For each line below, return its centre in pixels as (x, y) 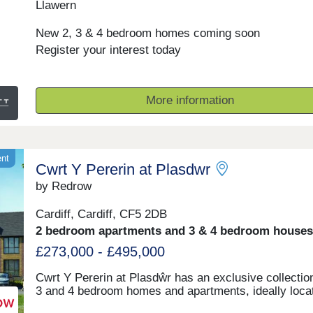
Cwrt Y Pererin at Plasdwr (123, 169)
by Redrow (63, 186)
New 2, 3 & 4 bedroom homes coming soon (147, 34)
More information (190, 100)
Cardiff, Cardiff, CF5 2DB (101, 214)
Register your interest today (108, 50)
